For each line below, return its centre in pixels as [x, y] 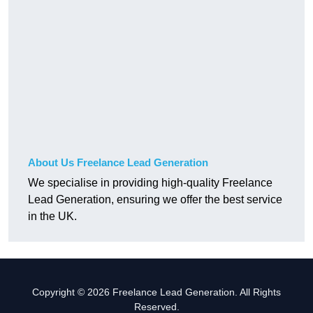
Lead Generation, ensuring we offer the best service [155, 200]
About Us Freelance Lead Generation [118, 163]
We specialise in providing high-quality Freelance [150, 183]
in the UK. [52, 217]
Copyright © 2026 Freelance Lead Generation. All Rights [156, 292]
